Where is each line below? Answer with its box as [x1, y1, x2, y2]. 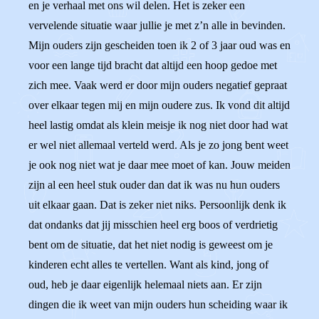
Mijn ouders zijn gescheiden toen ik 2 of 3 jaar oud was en [28, 39, 291, 51]
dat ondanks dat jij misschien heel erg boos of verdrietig [28, 219, 278, 231]
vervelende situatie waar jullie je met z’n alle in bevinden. [28, 19, 286, 31]
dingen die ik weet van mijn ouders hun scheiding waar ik [28, 298, 288, 310]
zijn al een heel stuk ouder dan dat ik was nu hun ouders [28, 179, 280, 191]
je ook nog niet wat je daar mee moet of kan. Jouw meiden [28, 159, 291, 171]
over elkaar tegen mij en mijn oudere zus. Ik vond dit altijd [28, 99, 290, 111]
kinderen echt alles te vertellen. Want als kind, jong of [28, 258, 268, 271]
